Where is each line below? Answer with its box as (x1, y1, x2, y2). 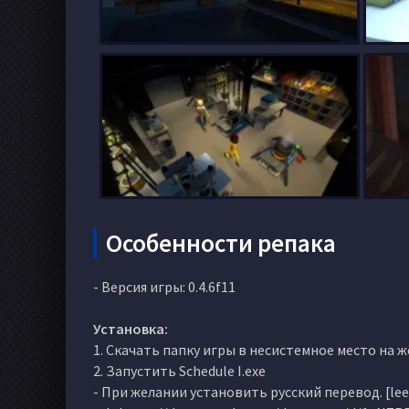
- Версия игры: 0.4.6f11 (93, 277, 236, 296)
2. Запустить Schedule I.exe (93, 361, 266, 380)
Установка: (93, 319, 168, 338)
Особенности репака (106, 226, 336, 258)
